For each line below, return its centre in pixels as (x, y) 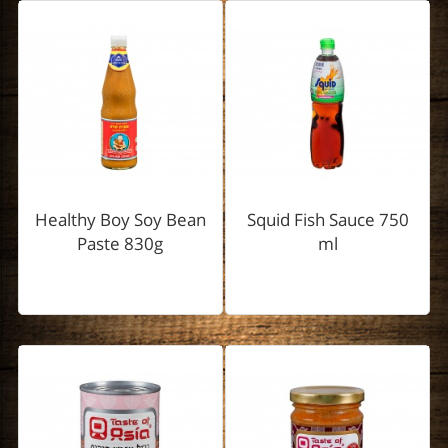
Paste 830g (120, 244)
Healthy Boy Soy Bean (120, 220)
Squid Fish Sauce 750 (327, 220)
